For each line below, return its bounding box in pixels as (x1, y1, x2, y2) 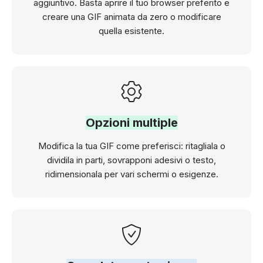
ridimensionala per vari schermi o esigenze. (45, 168, 218, 180)
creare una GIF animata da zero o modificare (42, 11, 221, 22)
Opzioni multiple (85, 115, 178, 130)
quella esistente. (99, 25, 164, 36)
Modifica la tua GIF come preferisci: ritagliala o (38, 140, 225, 151)
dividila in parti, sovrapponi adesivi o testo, (47, 154, 216, 166)
